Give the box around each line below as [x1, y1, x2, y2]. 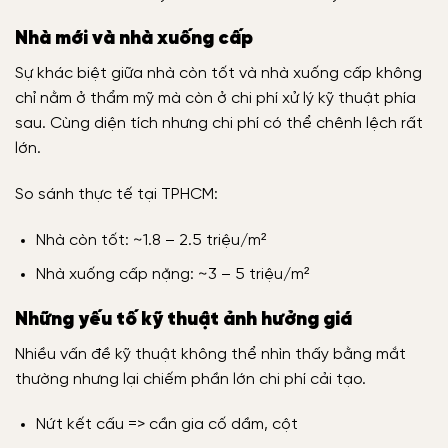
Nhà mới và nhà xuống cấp [15, 29, 253, 50]
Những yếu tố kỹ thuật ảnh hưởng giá [15, 309, 352, 330]
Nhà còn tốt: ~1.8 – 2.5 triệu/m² [35, 231, 266, 249]
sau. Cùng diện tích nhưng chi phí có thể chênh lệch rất [15, 114, 423, 132]
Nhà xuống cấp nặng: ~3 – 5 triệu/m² [35, 266, 309, 284]
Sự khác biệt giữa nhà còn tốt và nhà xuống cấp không [15, 64, 422, 82]
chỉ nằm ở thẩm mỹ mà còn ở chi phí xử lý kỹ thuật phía [15, 89, 416, 107]
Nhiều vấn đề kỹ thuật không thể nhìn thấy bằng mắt [15, 345, 406, 363]
